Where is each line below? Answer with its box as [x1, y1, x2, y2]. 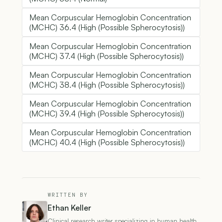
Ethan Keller [48, 203, 91, 213]
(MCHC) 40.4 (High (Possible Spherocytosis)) [29, 137, 185, 148]
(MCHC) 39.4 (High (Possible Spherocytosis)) [29, 109, 184, 119]
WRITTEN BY [48, 192, 88, 199]
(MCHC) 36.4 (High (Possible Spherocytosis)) [29, 22, 185, 33]
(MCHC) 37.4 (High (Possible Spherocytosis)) [29, 51, 184, 61]
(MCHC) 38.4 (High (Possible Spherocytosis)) [29, 80, 185, 90]
